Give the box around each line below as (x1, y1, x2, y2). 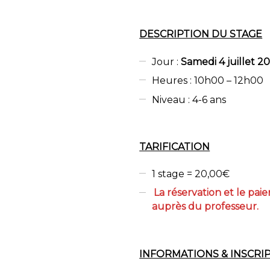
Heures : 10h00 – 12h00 (151, 75, 263, 86)
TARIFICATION (139, 140, 210, 152)
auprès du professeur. (151, 201, 259, 213)
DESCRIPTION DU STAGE (139, 28, 263, 40)
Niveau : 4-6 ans (151, 93, 226, 105)
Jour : (151, 55, 178, 67)
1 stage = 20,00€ (151, 168, 230, 180)
